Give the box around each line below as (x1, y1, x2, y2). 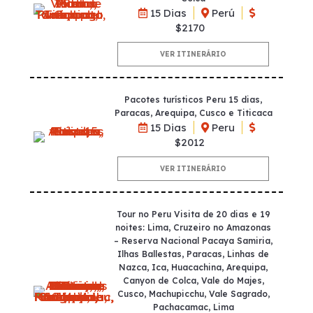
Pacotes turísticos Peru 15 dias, (124, 94, 263, 105)
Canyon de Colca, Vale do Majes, (122, 275, 264, 286)
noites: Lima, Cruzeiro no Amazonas (115, 221, 272, 233)
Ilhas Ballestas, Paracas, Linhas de (117, 248, 270, 259)
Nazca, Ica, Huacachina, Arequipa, (119, 261, 268, 272)
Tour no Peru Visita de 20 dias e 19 (116, 208, 270, 219)
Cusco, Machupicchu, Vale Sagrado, (117, 288, 270, 299)
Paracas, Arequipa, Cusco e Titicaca (114, 107, 272, 118)
